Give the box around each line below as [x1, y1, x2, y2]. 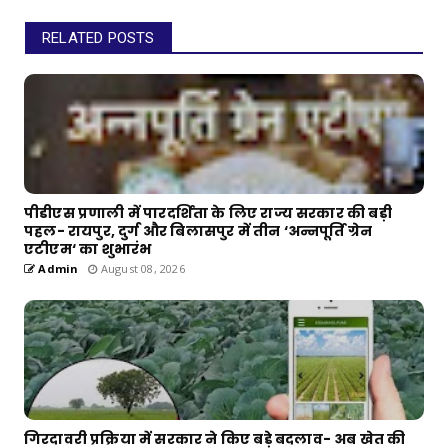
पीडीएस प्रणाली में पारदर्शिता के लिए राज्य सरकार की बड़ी [24, 203, 392, 224]
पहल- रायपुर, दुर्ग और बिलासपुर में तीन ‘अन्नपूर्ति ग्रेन [24, 221, 373, 242]
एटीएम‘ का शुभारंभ [24, 239, 152, 260]
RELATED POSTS [42, 29, 155, 48]
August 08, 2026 [97, 261, 185, 277]
